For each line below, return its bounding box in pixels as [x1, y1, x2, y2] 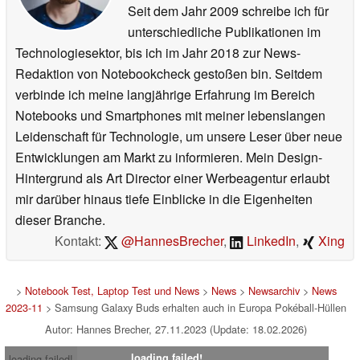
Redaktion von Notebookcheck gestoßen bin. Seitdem [15, 64, 322, 84]
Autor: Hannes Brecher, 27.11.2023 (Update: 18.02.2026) [45, 321, 307, 337]
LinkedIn [243, 231, 296, 251]
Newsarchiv [247, 283, 300, 299]
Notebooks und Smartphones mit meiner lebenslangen [15, 106, 325, 125]
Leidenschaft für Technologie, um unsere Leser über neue [15, 127, 342, 146]
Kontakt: [54, 231, 104, 251]
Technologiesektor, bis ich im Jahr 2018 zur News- [15, 43, 301, 63]
